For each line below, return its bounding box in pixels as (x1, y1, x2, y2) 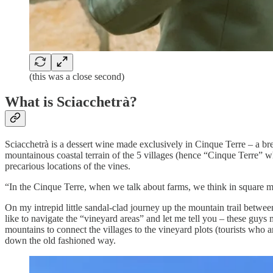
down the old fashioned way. (5, 235, 116, 246)
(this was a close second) (29, 71, 124, 82)
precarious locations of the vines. (5, 161, 130, 172)
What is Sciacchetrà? (5, 94, 137, 110)
